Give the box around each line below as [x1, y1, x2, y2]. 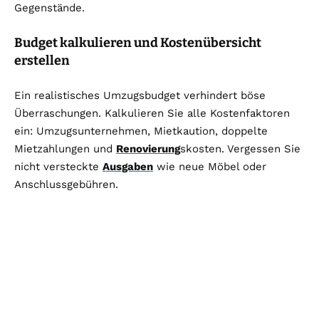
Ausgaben [103, 160, 153, 174]
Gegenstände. [14, 1, 85, 15]
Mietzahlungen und [14, 142, 116, 156]
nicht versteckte [14, 160, 103, 174]
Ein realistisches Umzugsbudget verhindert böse [14, 89, 266, 103]
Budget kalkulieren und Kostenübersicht [14, 35, 261, 51]
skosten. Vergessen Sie [180, 142, 300, 156]
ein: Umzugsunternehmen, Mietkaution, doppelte [14, 125, 268, 138]
